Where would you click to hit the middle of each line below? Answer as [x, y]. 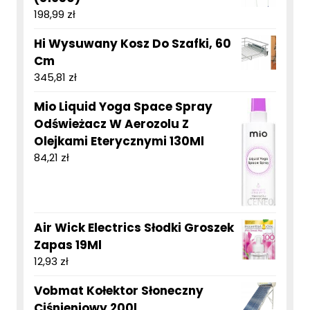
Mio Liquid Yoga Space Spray [123, 107]
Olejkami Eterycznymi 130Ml [119, 142]
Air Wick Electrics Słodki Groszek [134, 228]
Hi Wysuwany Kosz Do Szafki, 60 [133, 44]
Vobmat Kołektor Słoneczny [119, 291]
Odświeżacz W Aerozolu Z [111, 124]
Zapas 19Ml [68, 245]
